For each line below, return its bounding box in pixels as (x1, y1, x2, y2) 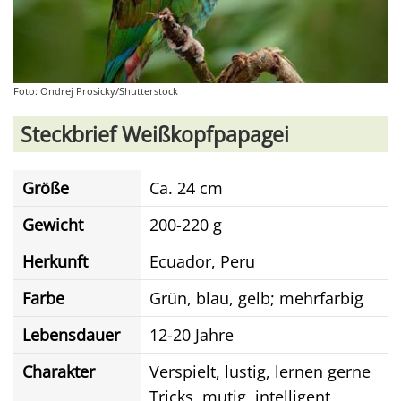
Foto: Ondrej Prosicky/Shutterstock (13, 84, 178, 98)
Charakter (22, 361, 95, 382)
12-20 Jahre (149, 324, 234, 346)
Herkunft (22, 251, 88, 272)
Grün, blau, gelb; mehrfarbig (149, 287, 363, 309)
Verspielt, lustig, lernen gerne (149, 361, 371, 382)
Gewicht (22, 214, 83, 235)
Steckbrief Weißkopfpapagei (21, 120, 289, 149)
